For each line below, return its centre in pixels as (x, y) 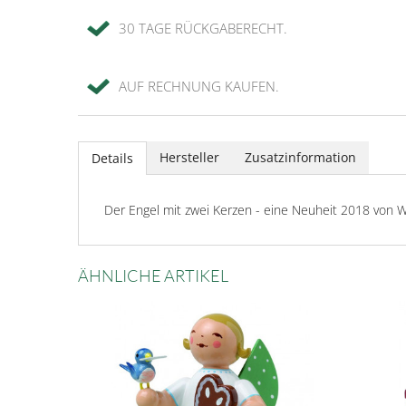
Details (112, 158)
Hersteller (189, 157)
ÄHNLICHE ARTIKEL (153, 275)
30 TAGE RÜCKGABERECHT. (203, 28)
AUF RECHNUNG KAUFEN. (199, 86)
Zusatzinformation (300, 157)
